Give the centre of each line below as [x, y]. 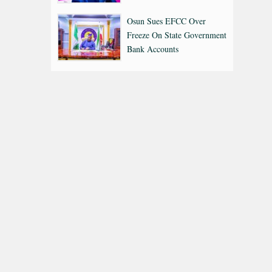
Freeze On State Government [177, 35]
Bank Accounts [153, 49]
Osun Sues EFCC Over [166, 21]
